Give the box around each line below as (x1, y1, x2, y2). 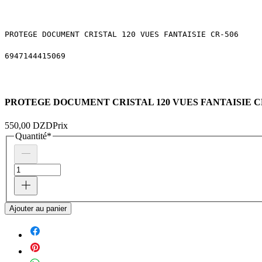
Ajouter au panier (9, 204, 67, 213)
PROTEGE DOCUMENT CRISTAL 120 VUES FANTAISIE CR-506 (5, 30, 239, 39)
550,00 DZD (5, 120, 53, 130)
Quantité (15, 130, 47, 141)
